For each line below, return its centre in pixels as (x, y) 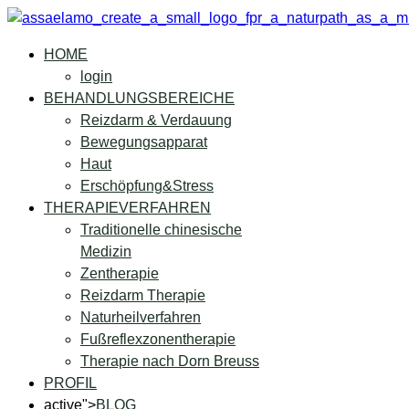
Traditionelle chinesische (161, 230)
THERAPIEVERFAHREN (127, 208)
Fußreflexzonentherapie (158, 339)
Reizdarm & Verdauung (156, 120)
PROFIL (70, 383)
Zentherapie (120, 273)
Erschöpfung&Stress (147, 186)
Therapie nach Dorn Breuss (170, 361)
